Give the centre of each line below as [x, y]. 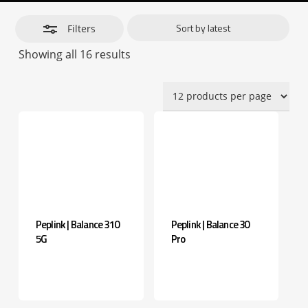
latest [144, 79]
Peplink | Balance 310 [77, 224]
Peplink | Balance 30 [210, 224]
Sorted [147, 54]
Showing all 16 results [74, 55]
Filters [81, 29]
